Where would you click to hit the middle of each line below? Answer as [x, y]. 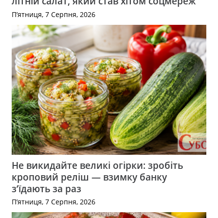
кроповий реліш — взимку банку [89, 177]
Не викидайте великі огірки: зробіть [97, 165]
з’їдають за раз [46, 188]
